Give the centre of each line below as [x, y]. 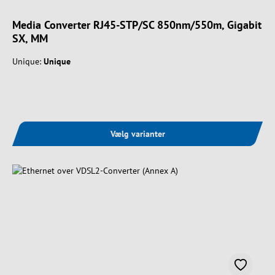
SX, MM [30, 38]
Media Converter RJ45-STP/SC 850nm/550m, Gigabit [137, 25]
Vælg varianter [137, 134]
